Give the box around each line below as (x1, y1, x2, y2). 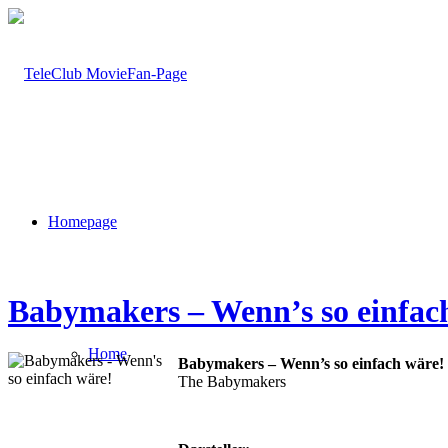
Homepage (48, 213, 117, 230)
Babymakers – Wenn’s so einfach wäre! (178, 354, 444, 372)
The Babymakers (178, 372, 286, 390)
